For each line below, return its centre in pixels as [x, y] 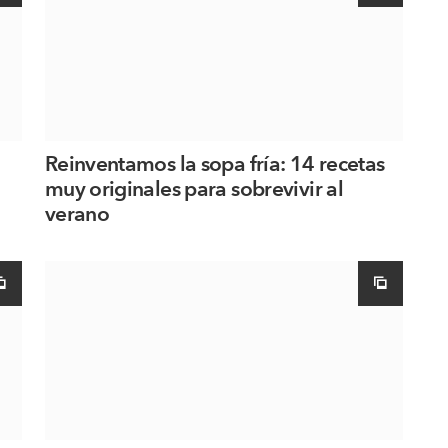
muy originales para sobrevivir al [193, 189]
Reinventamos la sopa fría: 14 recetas [214, 164]
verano [77, 214]
